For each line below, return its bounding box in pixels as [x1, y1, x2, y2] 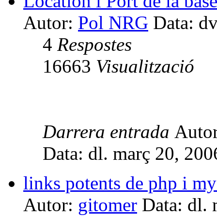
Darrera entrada [43, 121, 174, 142]
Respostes [57, 33, 132, 55]
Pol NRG [78, 12, 148, 33]
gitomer [78, 194, 137, 215]
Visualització [96, 55, 194, 77]
